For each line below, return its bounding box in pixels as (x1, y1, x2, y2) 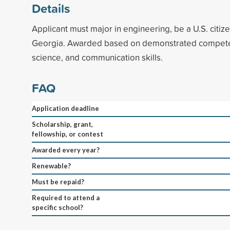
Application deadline (32, 104, 99, 112)
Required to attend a (32, 193, 100, 202)
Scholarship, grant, (32, 120, 93, 128)
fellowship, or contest (32, 129, 103, 138)
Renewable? (32, 161, 71, 170)
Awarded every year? (32, 145, 100, 154)
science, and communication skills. (32, 51, 163, 63)
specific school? (32, 203, 83, 212)
